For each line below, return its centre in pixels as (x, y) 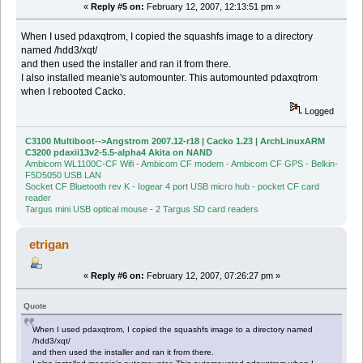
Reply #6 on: (117, 276)
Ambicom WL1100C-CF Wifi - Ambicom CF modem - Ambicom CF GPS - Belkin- (181, 164)
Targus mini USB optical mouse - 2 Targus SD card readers (141, 209)
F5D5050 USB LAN (63, 175)
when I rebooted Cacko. (74, 91)
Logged (318, 111)
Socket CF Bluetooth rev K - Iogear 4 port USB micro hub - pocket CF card (172, 187)
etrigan (49, 245)
